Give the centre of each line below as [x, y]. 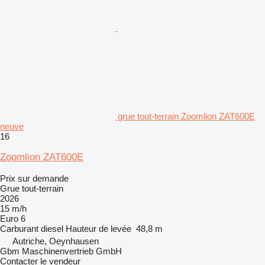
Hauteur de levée [98, 228]
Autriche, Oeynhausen [56, 241]
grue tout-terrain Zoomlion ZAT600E [186, 116]
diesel [52, 228]
